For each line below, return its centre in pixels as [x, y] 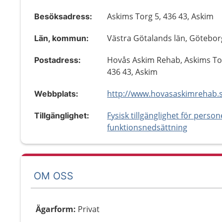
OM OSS [54, 176]
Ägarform [55, 209]
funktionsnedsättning [147, 127]
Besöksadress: [63, 16]
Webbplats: [56, 94]
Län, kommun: [61, 38]
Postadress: [57, 60]
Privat [89, 209]
